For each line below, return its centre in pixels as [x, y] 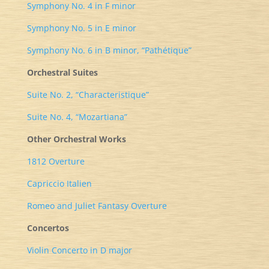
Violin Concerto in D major [79, 250]
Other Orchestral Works [76, 139]
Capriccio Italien [59, 183]
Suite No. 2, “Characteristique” [88, 95]
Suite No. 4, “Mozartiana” [77, 117]
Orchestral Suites [62, 72]
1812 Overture [56, 161]
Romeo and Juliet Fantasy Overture [97, 206]
